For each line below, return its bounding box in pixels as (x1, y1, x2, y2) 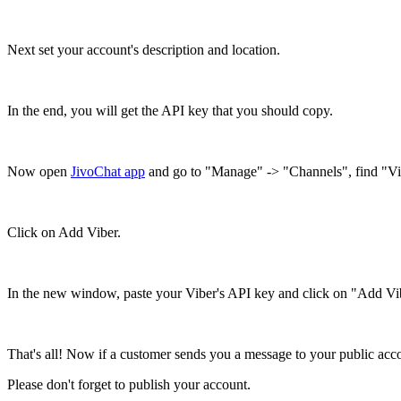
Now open (7, 163, 71, 179)
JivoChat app (71, 163, 145, 179)
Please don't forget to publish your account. (7, 376, 251, 392)
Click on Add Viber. (7, 224, 121, 240)
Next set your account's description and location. (7, 41, 280, 57)
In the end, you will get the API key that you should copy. (7, 102, 333, 118)
